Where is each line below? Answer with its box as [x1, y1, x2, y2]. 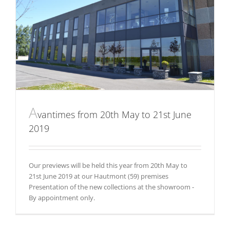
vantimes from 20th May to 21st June [37, 108, 191, 121]
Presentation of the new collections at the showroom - [29, 182, 194, 191]
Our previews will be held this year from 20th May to [29, 160, 187, 170]
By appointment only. [29, 193, 95, 202]
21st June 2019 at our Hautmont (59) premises [29, 171, 168, 181]
